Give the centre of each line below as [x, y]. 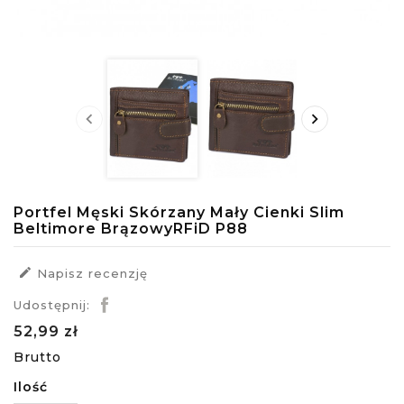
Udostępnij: [52, 304]
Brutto [37, 357]
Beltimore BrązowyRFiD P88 [131, 228]
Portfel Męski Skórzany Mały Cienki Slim [179, 212]
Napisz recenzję [90, 273]
